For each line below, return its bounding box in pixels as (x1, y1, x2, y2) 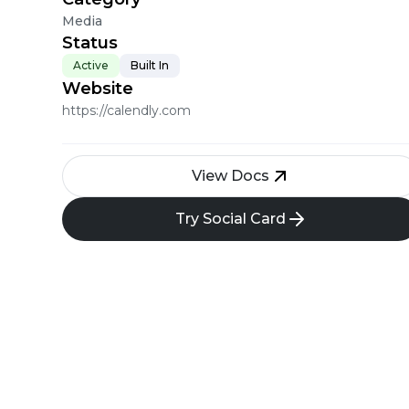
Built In (131, 58, 169, 72)
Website (62, 79, 133, 99)
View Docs (191, 167, 269, 184)
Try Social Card (174, 210, 286, 227)
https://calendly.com (62, 102, 191, 119)
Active (73, 58, 109, 72)
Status (62, 33, 118, 53)
